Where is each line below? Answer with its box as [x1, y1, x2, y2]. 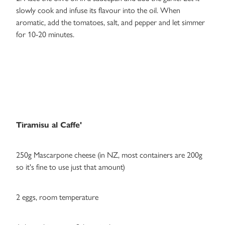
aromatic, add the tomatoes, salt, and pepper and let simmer [16, 18, 205, 28]
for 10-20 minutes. [16, 30, 74, 40]
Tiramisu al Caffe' [16, 120, 82, 130]
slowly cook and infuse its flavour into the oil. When [16, 6, 180, 16]
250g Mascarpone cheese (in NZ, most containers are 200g [16, 150, 202, 160]
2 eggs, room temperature [16, 192, 98, 202]
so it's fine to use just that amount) [16, 162, 125, 172]
